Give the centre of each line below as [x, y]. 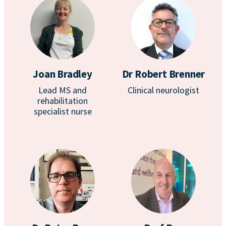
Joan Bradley [63, 74]
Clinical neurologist [163, 90]
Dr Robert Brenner [163, 74]
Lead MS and [63, 90]
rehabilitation [63, 101]
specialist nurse [63, 111]
